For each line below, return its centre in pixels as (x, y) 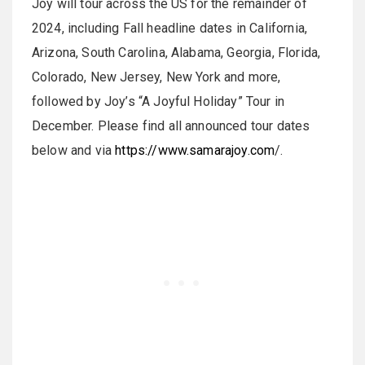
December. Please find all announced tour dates (171, 126)
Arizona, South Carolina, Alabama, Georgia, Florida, (176, 53)
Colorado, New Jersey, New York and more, (156, 77)
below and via (74, 150)
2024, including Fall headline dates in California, (170, 28)
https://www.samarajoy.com (195, 150)
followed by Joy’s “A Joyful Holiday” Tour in (158, 101)
